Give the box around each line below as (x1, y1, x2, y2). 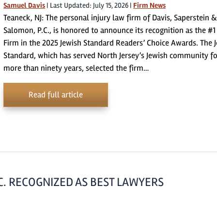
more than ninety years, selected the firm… (3, 63, 149, 73)
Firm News (133, 1, 166, 10)
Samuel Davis (3, 1, 46, 10)
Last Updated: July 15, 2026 (50, 1, 129, 10)
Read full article (29, 90, 83, 100)
